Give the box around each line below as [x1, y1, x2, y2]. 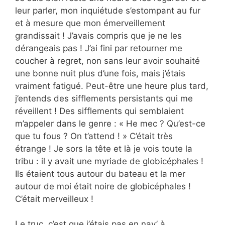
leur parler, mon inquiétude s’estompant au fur [15, 5, 200, 16]
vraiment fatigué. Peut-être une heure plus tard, [15, 80, 208, 91]
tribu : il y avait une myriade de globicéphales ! [15, 156, 203, 166]
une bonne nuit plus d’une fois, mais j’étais [15, 68, 185, 78]
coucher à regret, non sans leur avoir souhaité [15, 55, 200, 66]
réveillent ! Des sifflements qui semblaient [15, 105, 184, 116]
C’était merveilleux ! [15, 193, 93, 204]
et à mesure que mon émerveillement [15, 18, 165, 28]
